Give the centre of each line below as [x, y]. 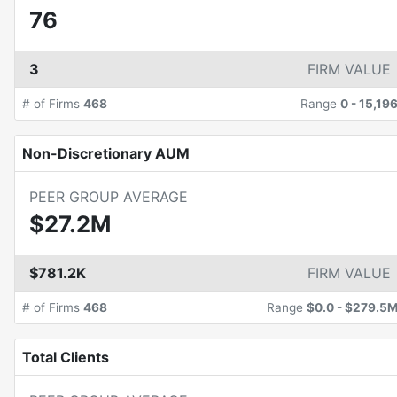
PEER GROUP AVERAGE [109, 197]
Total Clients [66, 357]
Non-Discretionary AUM [106, 153]
